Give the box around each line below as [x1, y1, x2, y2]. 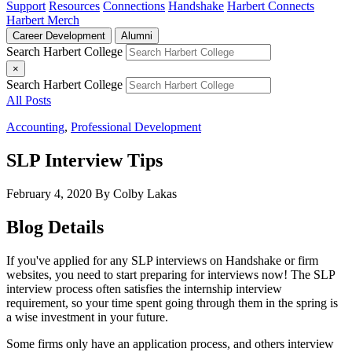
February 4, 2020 [6, 186, 92, 200]
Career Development [13, 30, 105, 42]
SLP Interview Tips [6, 149, 163, 170]
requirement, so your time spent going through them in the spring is [6, 295, 338, 310]
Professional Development [71, 120, 201, 134]
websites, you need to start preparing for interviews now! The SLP [6, 267, 335, 281]
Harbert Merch [6, 13, 79, 27]
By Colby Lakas [92, 186, 177, 200]
